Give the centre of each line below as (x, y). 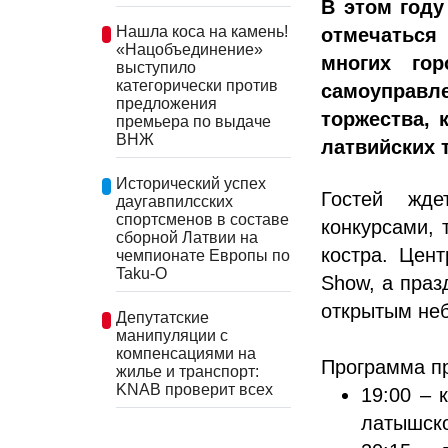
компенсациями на (186, 353)
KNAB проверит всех (194, 389)
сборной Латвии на (187, 237)
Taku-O (141, 273)
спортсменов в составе (202, 219)
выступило (156, 68)
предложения (166, 104)
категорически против (197, 86)
